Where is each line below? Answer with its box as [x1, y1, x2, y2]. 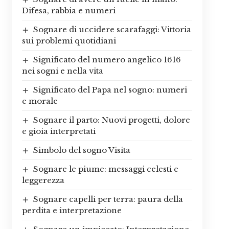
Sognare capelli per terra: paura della [33, 194, 183, 204]
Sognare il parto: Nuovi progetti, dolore [33, 115, 190, 125]
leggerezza [21, 175, 64, 186]
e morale [21, 96, 58, 106]
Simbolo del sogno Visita [33, 145, 130, 155]
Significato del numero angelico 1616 [33, 55, 181, 65]
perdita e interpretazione [21, 205, 122, 216]
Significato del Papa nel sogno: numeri [33, 85, 187, 95]
